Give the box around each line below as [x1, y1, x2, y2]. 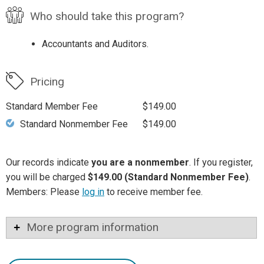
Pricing [29, 75, 64, 89]
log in [82, 186, 104, 198]
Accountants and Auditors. [41, 38, 148, 49]
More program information [27, 220, 159, 235]
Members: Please [6, 186, 82, 198]
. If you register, [189, 157, 253, 169]
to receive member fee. [104, 186, 203, 198]
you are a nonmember [91, 157, 189, 169]
